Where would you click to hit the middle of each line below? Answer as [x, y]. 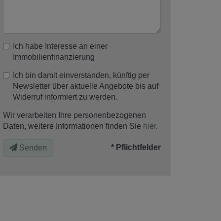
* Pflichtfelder [136, 147]
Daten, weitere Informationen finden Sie [73, 126]
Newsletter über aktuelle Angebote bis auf [86, 86]
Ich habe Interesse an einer [60, 46]
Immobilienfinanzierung [54, 57]
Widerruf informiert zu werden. [65, 97]
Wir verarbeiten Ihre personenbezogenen [74, 115]
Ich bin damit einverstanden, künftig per [81, 75]
